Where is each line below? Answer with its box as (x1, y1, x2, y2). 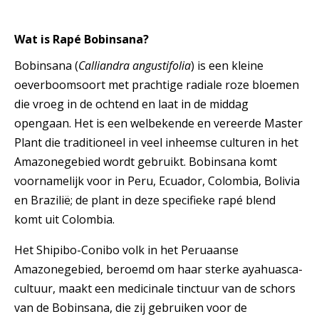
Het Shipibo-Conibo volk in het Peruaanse (14, 241, 239, 258)
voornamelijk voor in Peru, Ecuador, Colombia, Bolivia (14, 172, 300, 189)
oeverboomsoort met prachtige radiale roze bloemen (14, 76, 299, 93)
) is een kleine (191, 57, 263, 73)
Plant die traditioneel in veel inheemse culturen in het (14, 134, 298, 150)
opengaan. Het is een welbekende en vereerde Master (14, 115, 303, 131)
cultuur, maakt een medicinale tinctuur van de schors (14, 280, 296, 296)
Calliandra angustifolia (78, 57, 191, 73)
